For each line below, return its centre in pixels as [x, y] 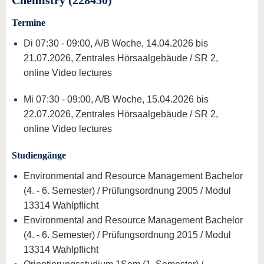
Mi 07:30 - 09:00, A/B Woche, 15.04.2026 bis [116, 99]
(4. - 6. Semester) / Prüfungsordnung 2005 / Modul [127, 190]
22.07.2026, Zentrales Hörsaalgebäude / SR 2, [121, 114]
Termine [29, 22]
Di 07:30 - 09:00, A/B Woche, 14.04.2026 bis [116, 43]
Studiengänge [39, 155]
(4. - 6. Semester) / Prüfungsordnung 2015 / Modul [127, 235]
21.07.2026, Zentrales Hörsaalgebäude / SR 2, [121, 58]
